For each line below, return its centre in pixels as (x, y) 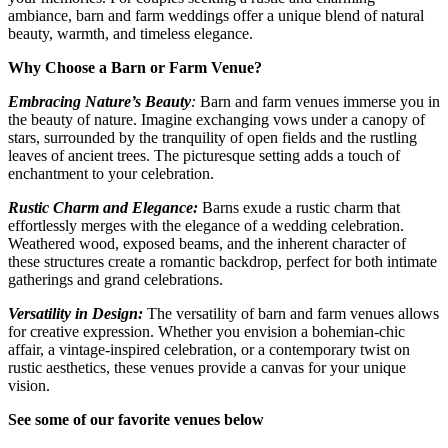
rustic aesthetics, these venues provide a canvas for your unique (207, 367)
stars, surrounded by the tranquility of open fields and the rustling (212, 137)
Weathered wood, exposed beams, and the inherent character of (207, 243)
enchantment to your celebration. (111, 173)
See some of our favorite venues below (136, 419)
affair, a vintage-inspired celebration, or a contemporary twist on (209, 349)
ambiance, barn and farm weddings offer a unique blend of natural (216, 15)
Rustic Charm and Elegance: (103, 207)
